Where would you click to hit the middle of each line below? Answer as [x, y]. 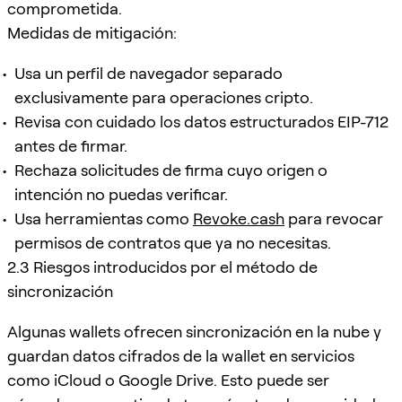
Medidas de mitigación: [92, 32]
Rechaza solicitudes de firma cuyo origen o [171, 170]
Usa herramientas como [104, 218]
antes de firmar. [71, 145]
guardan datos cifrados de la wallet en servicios [181, 355]
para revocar [334, 218]
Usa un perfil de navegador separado [149, 73]
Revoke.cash [239, 218]
